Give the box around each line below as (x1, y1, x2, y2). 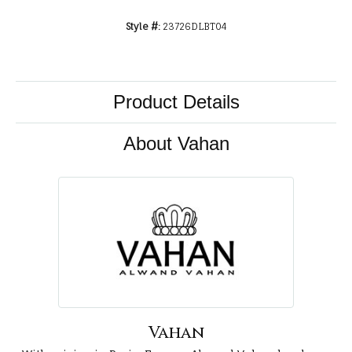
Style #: (125, 21, 160, 33)
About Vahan (123, 133, 229, 155)
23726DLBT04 (162, 21, 227, 33)
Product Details (112, 91, 240, 113)
